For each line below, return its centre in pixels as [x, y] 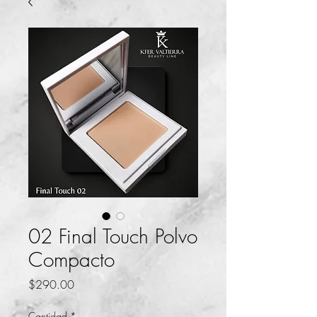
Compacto [71, 260]
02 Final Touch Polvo [113, 236]
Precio [88, 284]
